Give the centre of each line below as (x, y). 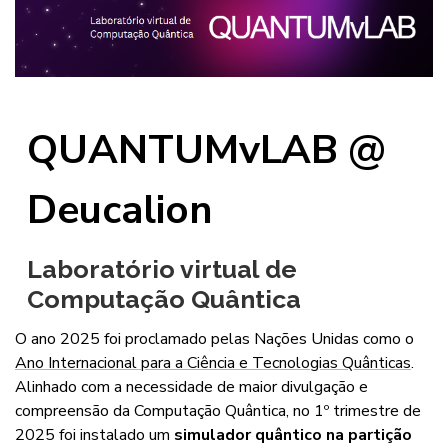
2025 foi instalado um (94, 434)
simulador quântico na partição (293, 434)
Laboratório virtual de (162, 268)
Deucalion (120, 210)
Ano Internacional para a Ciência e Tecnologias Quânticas (213, 362)
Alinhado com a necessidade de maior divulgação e (191, 386)
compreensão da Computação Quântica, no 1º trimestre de (218, 410)
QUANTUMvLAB (183, 150)
